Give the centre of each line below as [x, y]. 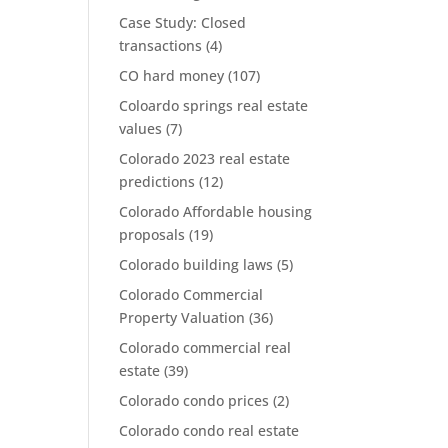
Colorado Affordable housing [216, 211]
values [141, 128]
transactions [161, 45]
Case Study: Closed [183, 22]
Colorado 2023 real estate [205, 158]
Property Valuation [182, 317]
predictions [157, 181]
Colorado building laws [196, 264]
